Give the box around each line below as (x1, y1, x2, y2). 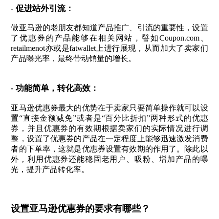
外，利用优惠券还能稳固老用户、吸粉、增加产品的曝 (11, 154, 208, 163)
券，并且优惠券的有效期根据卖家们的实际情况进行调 (11, 124, 208, 132)
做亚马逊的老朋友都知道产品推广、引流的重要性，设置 (11, 23, 208, 32)
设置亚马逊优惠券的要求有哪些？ (11, 203, 151, 214)
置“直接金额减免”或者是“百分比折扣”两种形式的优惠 (11, 113, 208, 122)
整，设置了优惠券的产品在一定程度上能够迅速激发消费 (11, 134, 208, 143)
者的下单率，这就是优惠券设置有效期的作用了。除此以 (11, 144, 208, 153)
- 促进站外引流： (11, 3, 74, 13)
